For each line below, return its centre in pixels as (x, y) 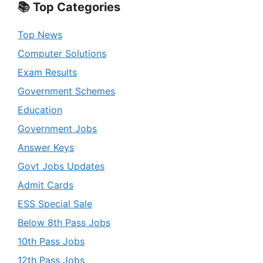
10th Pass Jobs (51, 242)
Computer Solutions (62, 54)
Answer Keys (46, 148)
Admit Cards (45, 185)
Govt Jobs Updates (61, 166)
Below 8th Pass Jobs (64, 223)
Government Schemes (66, 91)
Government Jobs (57, 129)
